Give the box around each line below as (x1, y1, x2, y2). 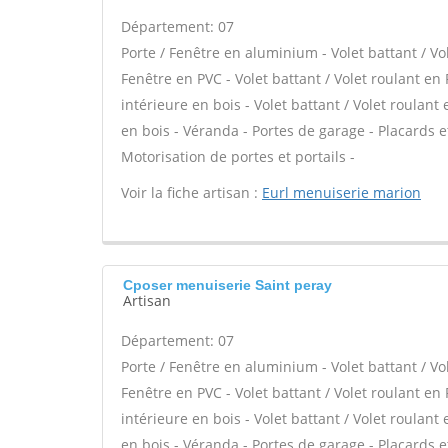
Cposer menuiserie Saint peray (123, 277, 332, 293)
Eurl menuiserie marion (262, 183, 421, 202)
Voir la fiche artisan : (121, 183, 262, 202)
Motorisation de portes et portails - (121, 147, 355, 166)
